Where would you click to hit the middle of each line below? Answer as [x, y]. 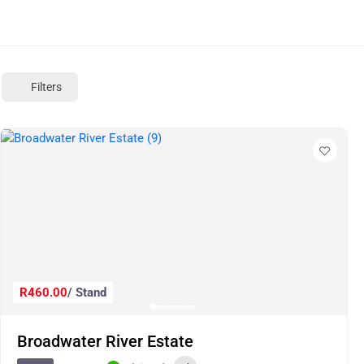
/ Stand [87, 292]
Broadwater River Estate [105, 341]
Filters [46, 87]
